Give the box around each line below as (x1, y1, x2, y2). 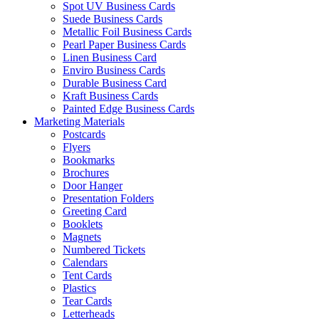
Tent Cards (63, 269, 112, 282)
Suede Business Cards (63, 13, 162, 26)
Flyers (63, 141, 90, 154)
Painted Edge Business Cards (63, 103, 194, 115)
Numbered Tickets (63, 244, 145, 256)
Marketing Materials (34, 115, 125, 128)
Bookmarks (63, 154, 115, 167)
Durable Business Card (63, 77, 167, 90)
